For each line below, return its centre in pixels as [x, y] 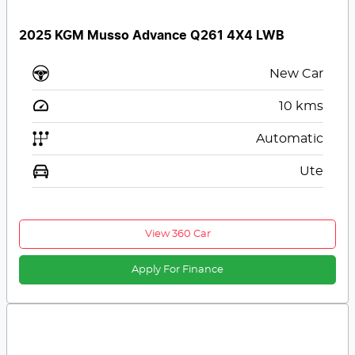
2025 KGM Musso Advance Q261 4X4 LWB [152, 36]
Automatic [289, 139]
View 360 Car [177, 235]
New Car [296, 74]
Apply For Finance [177, 270]
